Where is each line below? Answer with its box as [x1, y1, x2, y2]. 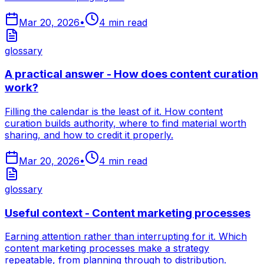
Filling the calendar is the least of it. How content [5, 105, 223, 117]
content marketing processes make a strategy [5, 242, 209, 255]
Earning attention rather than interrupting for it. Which [5, 230, 247, 243]
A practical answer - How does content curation [5, 67, 258, 81]
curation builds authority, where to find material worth [5, 117, 246, 129]
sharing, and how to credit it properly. [5, 128, 173, 141]
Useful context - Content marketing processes [5, 206, 250, 220]
